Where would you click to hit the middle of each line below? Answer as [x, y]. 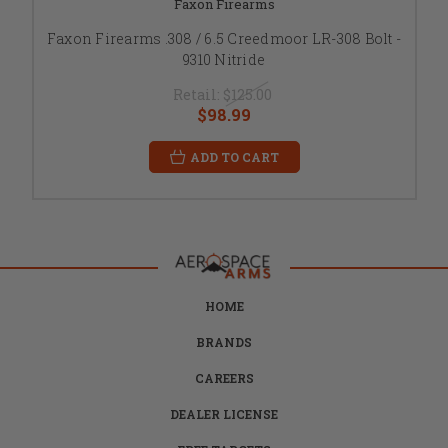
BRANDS [224, 341]
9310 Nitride [224, 59]
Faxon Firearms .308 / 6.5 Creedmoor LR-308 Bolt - [224, 38]
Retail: [197, 94]
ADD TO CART [234, 156]
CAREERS [224, 377]
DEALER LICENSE [224, 413]
